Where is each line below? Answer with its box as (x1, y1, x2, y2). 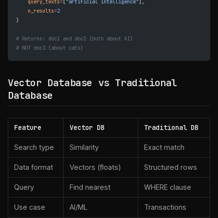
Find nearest (70, 183, 110, 191)
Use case (14, 203, 45, 211)
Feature (14, 123, 41, 132)
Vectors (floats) (70, 163, 121, 171)
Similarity (70, 143, 99, 151)
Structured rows (144, 163, 197, 171)
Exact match (144, 143, 184, 151)
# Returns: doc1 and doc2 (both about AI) (16, 35, 133, 42)
